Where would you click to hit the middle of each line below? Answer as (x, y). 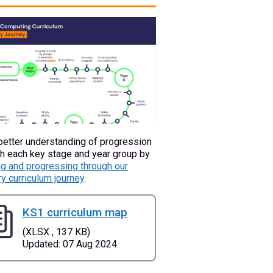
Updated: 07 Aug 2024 (69, 244)
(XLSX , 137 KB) (56, 232)
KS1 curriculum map (75, 213)
